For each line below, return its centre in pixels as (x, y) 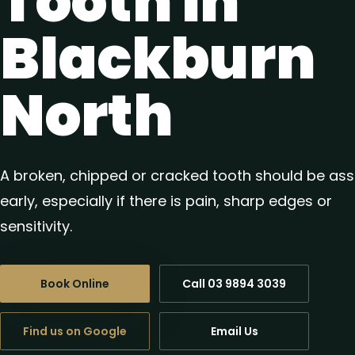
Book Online (75, 284)
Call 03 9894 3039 (234, 284)
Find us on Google (75, 331)
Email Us (234, 331)
